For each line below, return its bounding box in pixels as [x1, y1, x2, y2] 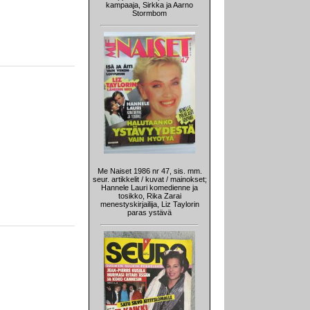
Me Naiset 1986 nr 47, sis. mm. [97, 167, 202, 176]
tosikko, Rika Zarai [118, 192, 181, 201]
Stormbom [132, 9, 167, 18]
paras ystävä [127, 208, 172, 217]
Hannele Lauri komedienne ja [101, 183, 198, 192]
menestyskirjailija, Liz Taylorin [100, 200, 199, 209]
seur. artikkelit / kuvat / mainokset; [92, 175, 207, 184]
